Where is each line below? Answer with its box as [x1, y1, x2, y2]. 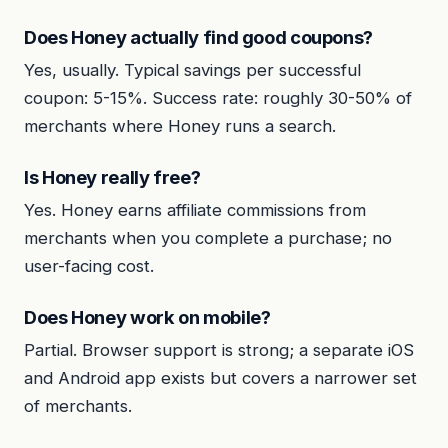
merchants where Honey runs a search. [24, 115, 336, 136]
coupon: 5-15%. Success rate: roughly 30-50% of [24, 87, 412, 108]
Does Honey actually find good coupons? [24, 26, 374, 49]
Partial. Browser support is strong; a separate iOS [24, 339, 414, 360]
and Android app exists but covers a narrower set [24, 367, 417, 388]
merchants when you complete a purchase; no [24, 227, 392, 248]
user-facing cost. [24, 255, 154, 276]
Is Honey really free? [24, 166, 201, 189]
